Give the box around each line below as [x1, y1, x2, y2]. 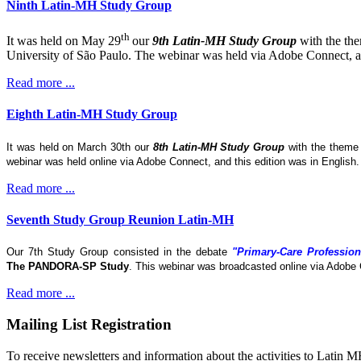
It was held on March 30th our [6, 140, 153, 153]
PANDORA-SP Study [28, 260, 129, 273]
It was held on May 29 [6, 34, 121, 48]
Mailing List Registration [6, 315, 172, 333]
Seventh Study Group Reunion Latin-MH [6, 212, 234, 226]
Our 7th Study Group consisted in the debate [6, 246, 232, 259]
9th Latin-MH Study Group [152, 34, 297, 48]
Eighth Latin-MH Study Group [6, 107, 177, 122]
